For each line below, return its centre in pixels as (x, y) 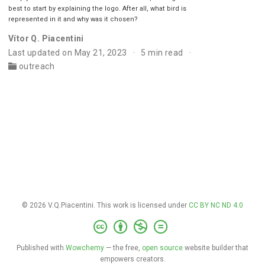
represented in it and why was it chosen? (73, 19)
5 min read (162, 52)
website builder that (216, 248)
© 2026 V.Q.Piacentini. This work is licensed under (105, 206)
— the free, (123, 248)
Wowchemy (85, 248)
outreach (37, 66)
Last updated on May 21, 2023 (67, 52)
